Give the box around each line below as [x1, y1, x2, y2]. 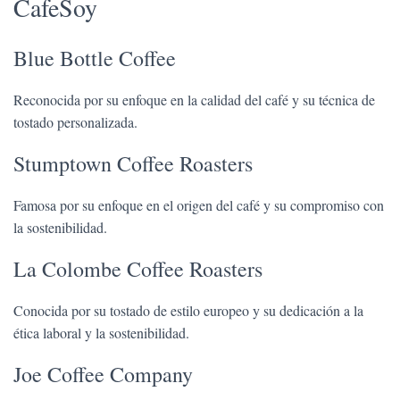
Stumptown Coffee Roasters [13, 149, 253, 178]
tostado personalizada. [13, 112, 137, 131]
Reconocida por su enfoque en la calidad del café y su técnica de [13, 90, 375, 109]
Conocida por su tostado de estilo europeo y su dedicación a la [13, 301, 363, 320]
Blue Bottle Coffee [13, 44, 176, 72]
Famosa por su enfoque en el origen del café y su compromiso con [13, 196, 384, 214]
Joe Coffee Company [13, 360, 193, 388]
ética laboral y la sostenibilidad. [13, 323, 189, 342]
